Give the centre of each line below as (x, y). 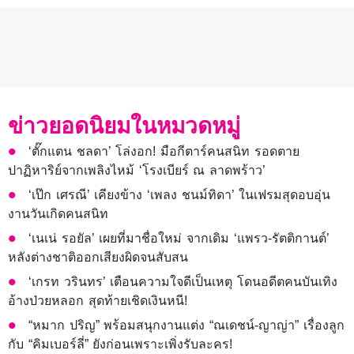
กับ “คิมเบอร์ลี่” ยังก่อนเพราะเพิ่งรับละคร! (121, 345)
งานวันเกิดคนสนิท (58, 214)
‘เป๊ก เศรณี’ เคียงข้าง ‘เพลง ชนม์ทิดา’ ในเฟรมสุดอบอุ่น (180, 195)
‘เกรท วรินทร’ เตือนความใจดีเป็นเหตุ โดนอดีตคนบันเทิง (183, 282)
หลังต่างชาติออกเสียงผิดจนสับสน (98, 258)
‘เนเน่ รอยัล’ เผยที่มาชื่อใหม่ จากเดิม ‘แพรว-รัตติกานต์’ (179, 239)
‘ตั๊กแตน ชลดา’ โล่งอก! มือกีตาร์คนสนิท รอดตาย (164, 152)
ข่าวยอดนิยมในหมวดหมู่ (124, 126)
